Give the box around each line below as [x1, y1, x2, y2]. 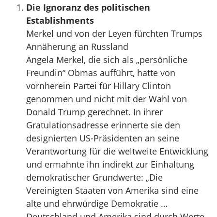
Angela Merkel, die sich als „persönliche [26, 54, 187, 65]
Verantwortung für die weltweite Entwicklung [26, 145, 208, 157]
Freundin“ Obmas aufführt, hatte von [26, 67, 175, 78]
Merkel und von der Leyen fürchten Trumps [26, 28, 202, 39]
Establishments [26, 15, 94, 26]
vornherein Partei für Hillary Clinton [26, 80, 171, 92]
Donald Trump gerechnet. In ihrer [26, 106, 163, 118]
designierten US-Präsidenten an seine [26, 132, 179, 144]
